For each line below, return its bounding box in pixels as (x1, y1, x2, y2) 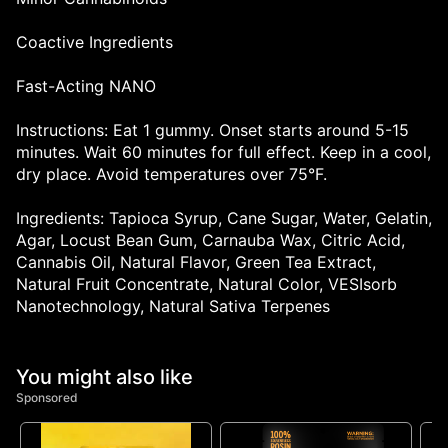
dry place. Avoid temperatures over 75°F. (16, 164, 327, 185)
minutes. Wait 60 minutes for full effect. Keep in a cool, (16, 142, 431, 163)
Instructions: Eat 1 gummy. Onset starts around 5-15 (16, 120, 409, 141)
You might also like (16, 365, 193, 390)
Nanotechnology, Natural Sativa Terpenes (16, 296, 330, 317)
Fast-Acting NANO (16, 76, 156, 97)
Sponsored (16, 390, 78, 406)
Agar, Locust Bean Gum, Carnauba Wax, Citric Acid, (16, 230, 405, 251)
